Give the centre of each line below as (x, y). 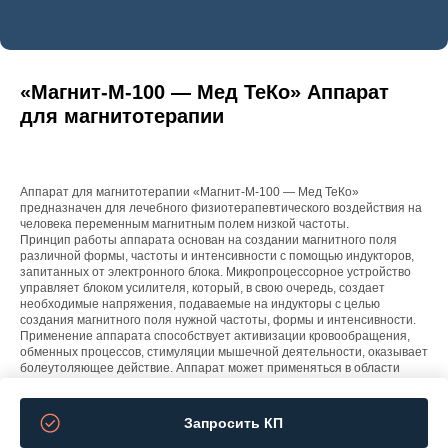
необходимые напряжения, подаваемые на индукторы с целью (200, 304)
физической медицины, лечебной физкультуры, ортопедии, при (201, 384)
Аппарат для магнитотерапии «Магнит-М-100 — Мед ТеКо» (191, 192)
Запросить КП (234, 422)
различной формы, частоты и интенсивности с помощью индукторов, (217, 256)
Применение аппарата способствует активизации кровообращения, (215, 336)
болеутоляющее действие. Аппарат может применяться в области (210, 368)
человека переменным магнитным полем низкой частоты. (184, 224)
